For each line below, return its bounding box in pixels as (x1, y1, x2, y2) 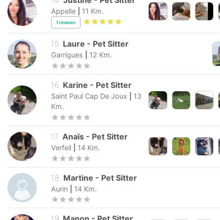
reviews (59, 19, 76, 25)
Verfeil (51, 143, 71, 152)
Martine (63, 172, 94, 183)
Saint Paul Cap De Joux (51, 92, 127, 101)
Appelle (51, 6, 76, 15)
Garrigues (51, 51, 83, 59)
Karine (63, 80, 88, 90)
